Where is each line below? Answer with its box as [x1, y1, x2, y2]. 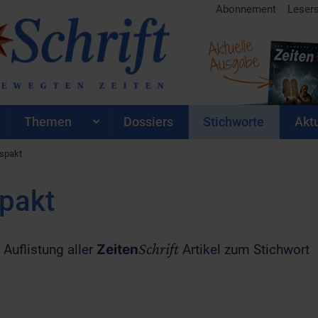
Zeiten [97, 241, 138, 258]
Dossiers [123, 114, 173, 129]
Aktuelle [207, 33, 254, 62]
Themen [23, 114, 72, 129]
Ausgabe [208, 48, 261, 77]
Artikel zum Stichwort [179, 241, 309, 258]
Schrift [138, 240, 179, 258]
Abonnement [215, 3, 276, 16]
